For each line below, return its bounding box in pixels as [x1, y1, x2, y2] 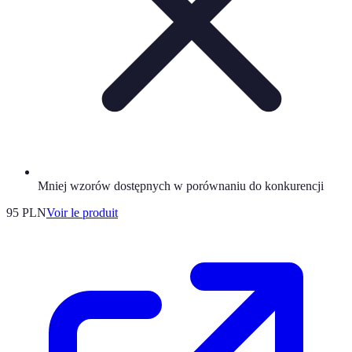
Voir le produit [46, 205, 118, 219]
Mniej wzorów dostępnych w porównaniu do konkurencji [38, 178, 324, 192]
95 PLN [6, 205, 46, 219]
